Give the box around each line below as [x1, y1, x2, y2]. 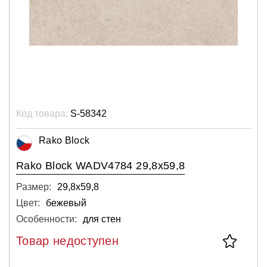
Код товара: [16, 108, 68, 119]
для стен [83, 213, 121, 224]
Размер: [16, 181, 51, 192]
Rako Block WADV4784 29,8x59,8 [16, 159, 185, 172]
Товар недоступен [16, 234, 119, 247]
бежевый [46, 197, 86, 208]
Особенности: [16, 213, 77, 224]
